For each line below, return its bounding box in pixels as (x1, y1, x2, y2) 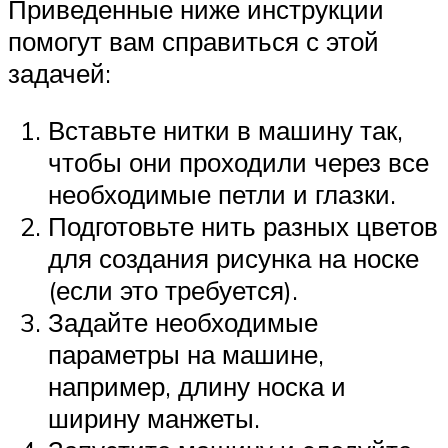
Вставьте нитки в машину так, (48, 114, 403, 147)
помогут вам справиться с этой (8, 24, 379, 57)
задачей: (8, 56, 111, 89)
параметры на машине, (48, 338, 324, 371)
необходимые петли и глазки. (48, 178, 396, 211)
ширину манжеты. (48, 402, 260, 435)
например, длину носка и (48, 370, 346, 403)
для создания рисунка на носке (48, 242, 419, 275)
